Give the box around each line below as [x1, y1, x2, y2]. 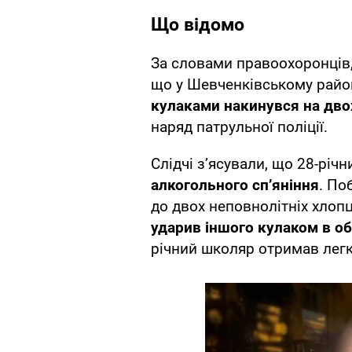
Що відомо [151, 14, 244, 36]
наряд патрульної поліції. [151, 118, 328, 137]
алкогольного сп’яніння [151, 176, 319, 195]
